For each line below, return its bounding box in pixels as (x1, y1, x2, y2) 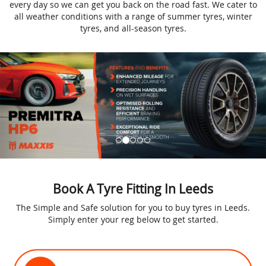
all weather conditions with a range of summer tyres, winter (14, 10, 252, 22)
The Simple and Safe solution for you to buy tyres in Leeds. (16, 202, 250, 213)
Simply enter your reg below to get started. (47, 214, 218, 225)
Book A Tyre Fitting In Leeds (53, 180, 213, 197)
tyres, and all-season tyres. (80, 22, 186, 34)
